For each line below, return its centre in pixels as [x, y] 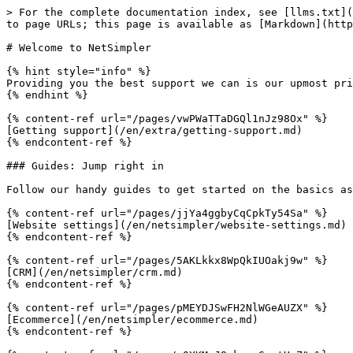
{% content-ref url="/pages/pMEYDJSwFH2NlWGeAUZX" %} [167, 308]
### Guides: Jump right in [85, 166]
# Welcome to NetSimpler [79, 48]
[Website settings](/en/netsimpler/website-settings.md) [176, 225]
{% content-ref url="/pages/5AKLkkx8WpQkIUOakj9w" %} [167, 260]
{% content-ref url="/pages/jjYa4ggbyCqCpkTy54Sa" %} [167, 213]
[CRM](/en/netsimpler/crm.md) [95, 272]
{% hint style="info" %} [79, 71]
